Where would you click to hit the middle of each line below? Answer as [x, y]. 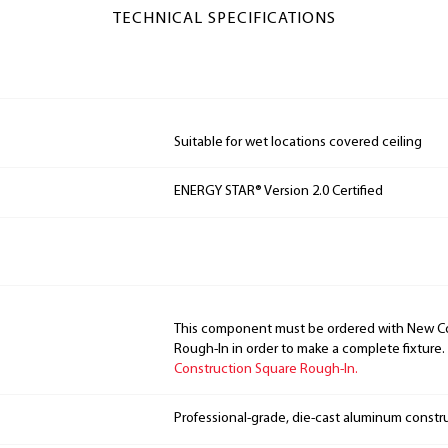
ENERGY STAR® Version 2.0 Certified [278, 192]
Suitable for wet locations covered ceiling [298, 142]
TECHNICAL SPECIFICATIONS [224, 18]
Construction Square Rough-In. [266, 369]
